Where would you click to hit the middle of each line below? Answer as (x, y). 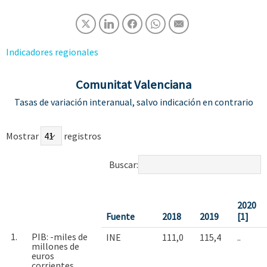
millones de (55, 246)
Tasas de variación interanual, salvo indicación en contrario (133, 102)
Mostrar (23, 136)
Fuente (120, 216)
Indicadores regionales (52, 52)
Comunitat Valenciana (133, 85)
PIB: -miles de (60, 237)
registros (82, 136)
